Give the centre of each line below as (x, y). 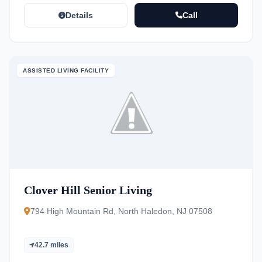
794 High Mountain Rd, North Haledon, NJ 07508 (121, 211)
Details (79, 15)
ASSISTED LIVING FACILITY (66, 70)
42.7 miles (51, 245)
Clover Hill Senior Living (88, 190)
